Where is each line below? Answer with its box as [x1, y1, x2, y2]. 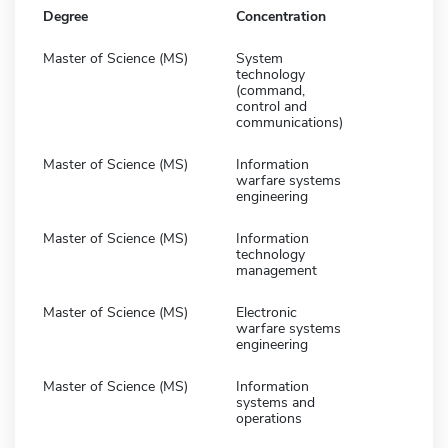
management [236, 260, 317, 280]
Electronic [236, 302, 297, 322]
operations [236, 408, 302, 428]
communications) [236, 112, 343, 132]
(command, [236, 80, 305, 100]
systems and [236, 392, 315, 412]
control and [236, 96, 307, 116]
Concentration [236, 6, 326, 26]
